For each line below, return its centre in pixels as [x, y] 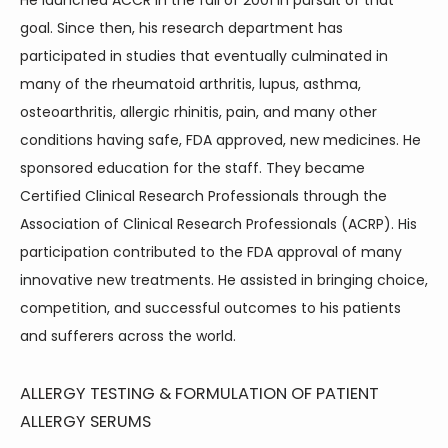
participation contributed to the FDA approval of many [211, 252]
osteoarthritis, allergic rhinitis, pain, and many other [198, 112]
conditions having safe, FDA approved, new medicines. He [220, 140]
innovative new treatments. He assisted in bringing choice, [224, 280]
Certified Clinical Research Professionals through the [203, 196]
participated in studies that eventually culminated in [204, 56]
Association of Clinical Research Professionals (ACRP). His [218, 224]
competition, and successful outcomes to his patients [210, 308]
